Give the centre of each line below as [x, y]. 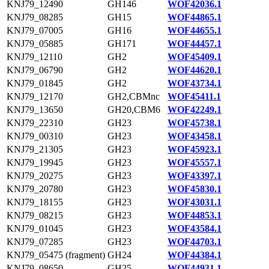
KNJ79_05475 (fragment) [56, 255]
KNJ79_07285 [35, 242]
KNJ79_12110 [35, 57]
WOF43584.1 [195, 228]
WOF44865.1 [195, 17]
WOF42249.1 [195, 110]
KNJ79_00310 [35, 136]
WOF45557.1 [195, 162]
